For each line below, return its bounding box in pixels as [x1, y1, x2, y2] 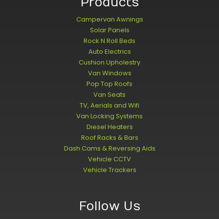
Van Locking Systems [76, 111, 143, 121]
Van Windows [88, 68, 131, 78]
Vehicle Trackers [83, 165, 136, 175]
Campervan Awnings [76, 15, 143, 24]
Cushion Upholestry [79, 58, 140, 67]
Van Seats [93, 90, 126, 99]
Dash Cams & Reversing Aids [64, 144, 155, 153]
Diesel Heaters [86, 122, 133, 131]
